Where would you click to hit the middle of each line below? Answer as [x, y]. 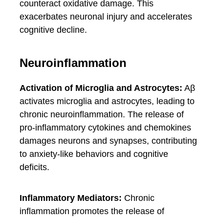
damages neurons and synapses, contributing [108, 141]
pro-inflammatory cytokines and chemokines [105, 128]
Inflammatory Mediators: [71, 198]
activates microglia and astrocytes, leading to [107, 101]
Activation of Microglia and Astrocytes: [101, 88]
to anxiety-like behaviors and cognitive [94, 154]
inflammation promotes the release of [92, 211]
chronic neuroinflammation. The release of [102, 114]
